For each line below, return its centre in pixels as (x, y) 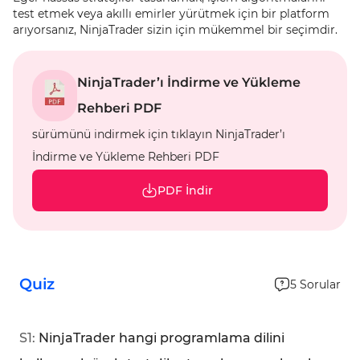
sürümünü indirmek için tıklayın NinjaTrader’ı (159, 134)
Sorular (320, 284)
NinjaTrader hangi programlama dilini (162, 338)
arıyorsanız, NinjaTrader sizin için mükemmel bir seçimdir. (175, 30)
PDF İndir (185, 190)
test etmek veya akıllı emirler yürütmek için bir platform (171, 14)
